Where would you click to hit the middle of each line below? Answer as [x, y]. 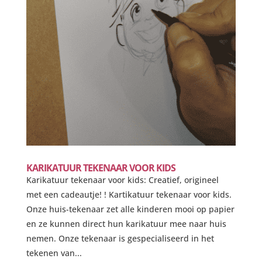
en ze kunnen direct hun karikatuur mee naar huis [126, 223]
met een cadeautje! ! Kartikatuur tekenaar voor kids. [129, 194]
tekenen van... [54, 253]
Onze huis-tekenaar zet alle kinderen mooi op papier [130, 209]
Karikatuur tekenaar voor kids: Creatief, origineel [122, 180]
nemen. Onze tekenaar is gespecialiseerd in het [120, 238]
